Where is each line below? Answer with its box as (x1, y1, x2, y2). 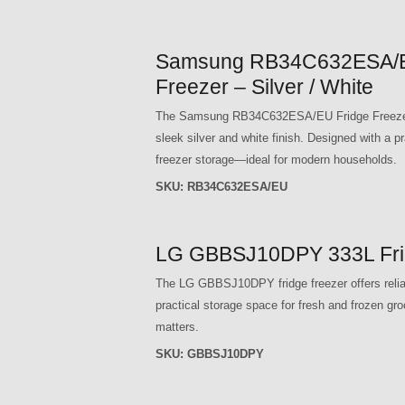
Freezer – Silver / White (155, 75, 373, 99)
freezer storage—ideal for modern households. (155, 152, 397, 166)
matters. (155, 319, 199, 334)
